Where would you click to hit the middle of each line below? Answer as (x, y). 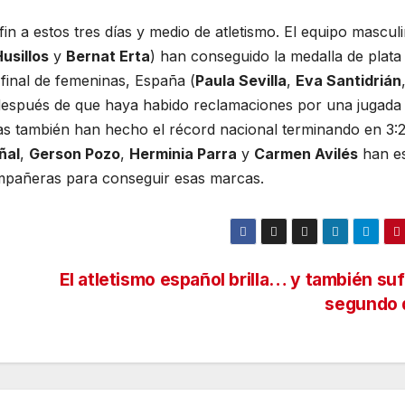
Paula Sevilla (241, 81)
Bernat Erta (108, 57)
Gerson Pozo (75, 154)
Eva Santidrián (348, 81)
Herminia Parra (183, 154)
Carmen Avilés (306, 154)
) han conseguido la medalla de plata (276, 57)
